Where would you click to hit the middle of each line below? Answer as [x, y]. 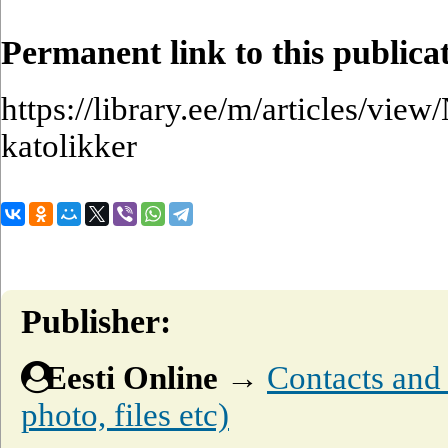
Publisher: [96, 322]
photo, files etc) [125, 414]
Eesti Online [131, 377]
